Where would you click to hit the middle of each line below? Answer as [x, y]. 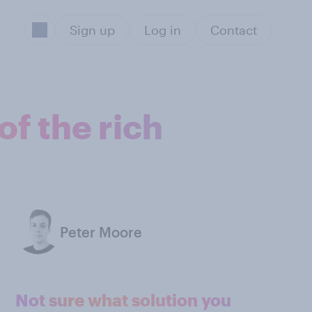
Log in [162, 30]
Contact [233, 30]
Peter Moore [101, 232]
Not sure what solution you [123, 300]
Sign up [92, 30]
